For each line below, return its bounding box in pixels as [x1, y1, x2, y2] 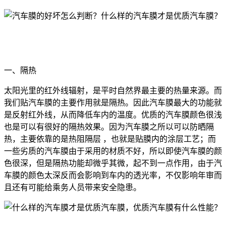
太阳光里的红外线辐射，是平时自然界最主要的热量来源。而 [4, 86, 222, 95]
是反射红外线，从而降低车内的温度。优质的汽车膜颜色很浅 [4, 110, 222, 120]
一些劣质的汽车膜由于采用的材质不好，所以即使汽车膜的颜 [4, 147, 222, 156]
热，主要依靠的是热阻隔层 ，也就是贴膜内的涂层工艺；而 [4, 135, 216, 144]
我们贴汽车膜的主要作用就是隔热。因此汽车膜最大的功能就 [4, 98, 222, 107]
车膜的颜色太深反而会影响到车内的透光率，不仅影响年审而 [4, 171, 222, 180]
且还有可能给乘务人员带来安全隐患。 [4, 183, 141, 192]
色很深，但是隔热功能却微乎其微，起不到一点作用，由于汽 [4, 159, 222, 168]
